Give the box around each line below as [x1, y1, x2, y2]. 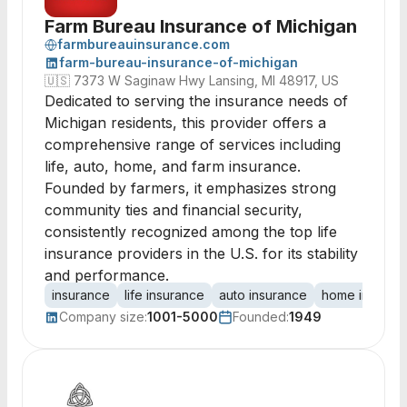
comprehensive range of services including [45, 135, 341, 154]
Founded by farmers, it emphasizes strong [45, 179, 336, 197]
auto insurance [219, 287, 307, 303]
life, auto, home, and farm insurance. [45, 157, 301, 175]
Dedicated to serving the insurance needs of [45, 92, 348, 110]
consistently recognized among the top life [45, 223, 337, 241]
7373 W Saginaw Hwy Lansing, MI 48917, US [74, 73, 339, 88]
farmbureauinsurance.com [57, 36, 230, 52]
